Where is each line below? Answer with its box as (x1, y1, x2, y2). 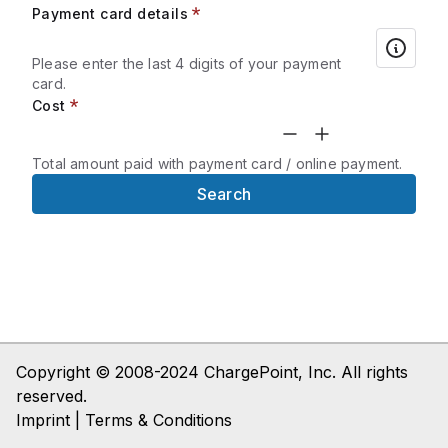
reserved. (16, 386, 87, 406)
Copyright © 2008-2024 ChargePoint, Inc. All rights (16, 362, 408, 382)
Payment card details (32, 5, 188, 22)
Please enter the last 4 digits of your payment (32, 55, 342, 72)
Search (196, 184, 252, 204)
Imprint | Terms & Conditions (16, 410, 232, 430)
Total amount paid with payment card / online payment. (32, 155, 403, 172)
